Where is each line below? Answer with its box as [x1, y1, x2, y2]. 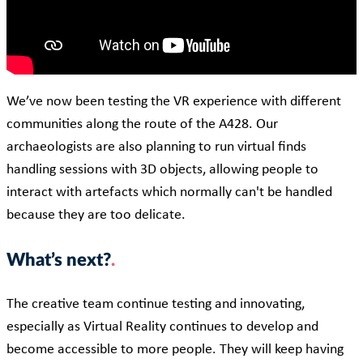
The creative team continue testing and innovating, [6, 297, 305, 313]
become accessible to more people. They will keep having [6, 342, 344, 358]
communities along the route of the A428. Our [6, 117, 278, 133]
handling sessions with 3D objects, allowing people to [6, 162, 318, 178]
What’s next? [6, 251, 111, 270]
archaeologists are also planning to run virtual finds [6, 139, 306, 156]
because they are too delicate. [6, 207, 189, 224]
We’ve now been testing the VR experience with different [6, 94, 341, 110]
